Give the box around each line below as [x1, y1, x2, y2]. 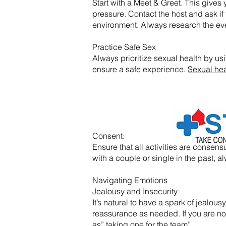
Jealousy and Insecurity [92, 186, 178, 196]
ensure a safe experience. [92, 64, 188, 74]
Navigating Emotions [92, 175, 167, 185]
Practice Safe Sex [92, 42, 156, 52]
